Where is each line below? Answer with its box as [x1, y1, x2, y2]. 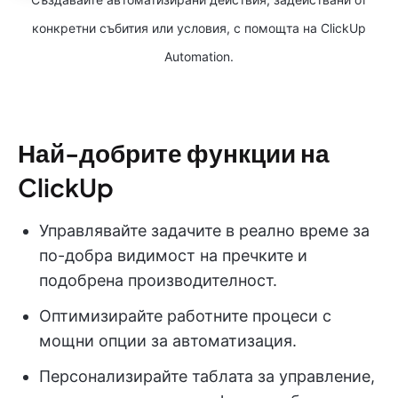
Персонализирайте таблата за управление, [39, 367, 375, 386]
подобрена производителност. [39, 271, 277, 291]
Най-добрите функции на [18, 137, 330, 169]
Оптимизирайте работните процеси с [39, 306, 331, 326]
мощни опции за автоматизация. [39, 331, 297, 351]
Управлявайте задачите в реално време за [39, 221, 370, 241]
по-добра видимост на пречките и [39, 246, 307, 266]
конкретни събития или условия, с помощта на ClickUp [32, 20, 366, 36]
